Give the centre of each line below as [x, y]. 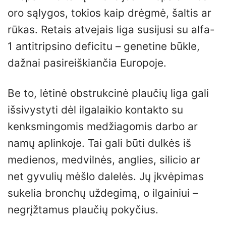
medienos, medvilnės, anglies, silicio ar [104, 160]
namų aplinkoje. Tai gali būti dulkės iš [99, 143]
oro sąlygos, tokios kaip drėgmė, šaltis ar [109, 13]
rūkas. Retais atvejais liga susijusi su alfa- [111, 30]
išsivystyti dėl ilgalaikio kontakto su [95, 110]
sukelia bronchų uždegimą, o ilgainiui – [103, 193]
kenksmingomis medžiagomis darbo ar [103, 127]
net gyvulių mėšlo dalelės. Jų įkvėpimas [106, 177]
